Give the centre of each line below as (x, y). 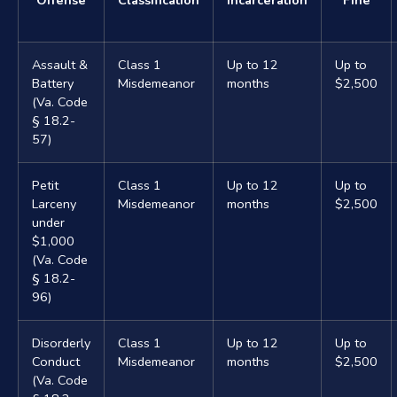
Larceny (54, 203)
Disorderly (61, 343)
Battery (53, 83)
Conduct (56, 361)
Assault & (60, 64)
